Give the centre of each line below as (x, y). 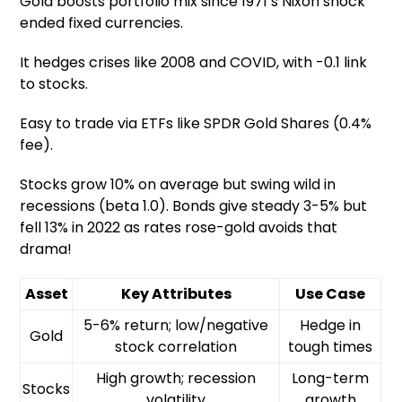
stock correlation (176, 346)
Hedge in (331, 325)
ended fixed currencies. (102, 22)
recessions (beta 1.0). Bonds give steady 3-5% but (194, 205)
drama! (46, 249)
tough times (331, 346)
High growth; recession (176, 378)
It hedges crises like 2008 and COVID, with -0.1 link (194, 62)
